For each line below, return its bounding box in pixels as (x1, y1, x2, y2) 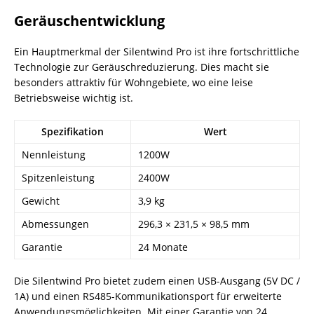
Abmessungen (22, 217, 89, 231)
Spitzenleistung (22, 171, 95, 184)
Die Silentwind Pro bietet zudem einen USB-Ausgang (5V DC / (14, 274, 300, 287)
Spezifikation (41, 125, 104, 138)
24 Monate (138, 240, 188, 254)
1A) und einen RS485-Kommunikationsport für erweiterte (14, 289, 282, 303)
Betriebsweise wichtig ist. (14, 91, 133, 104)
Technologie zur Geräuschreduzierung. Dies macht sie (14, 60, 269, 74)
